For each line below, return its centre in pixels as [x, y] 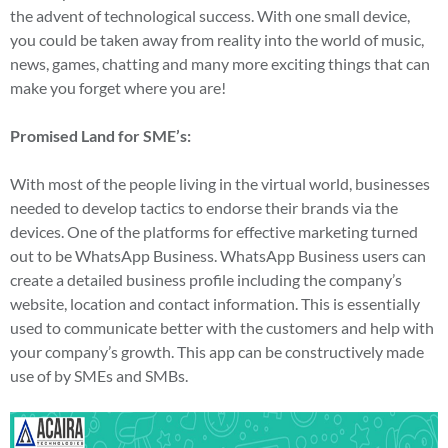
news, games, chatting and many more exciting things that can [220, 63]
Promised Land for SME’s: [100, 135]
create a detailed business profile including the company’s [206, 279]
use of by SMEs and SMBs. [99, 375]
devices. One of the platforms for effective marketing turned [214, 231]
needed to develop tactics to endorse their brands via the [204, 207]
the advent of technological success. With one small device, [210, 15]
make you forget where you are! [118, 87]
